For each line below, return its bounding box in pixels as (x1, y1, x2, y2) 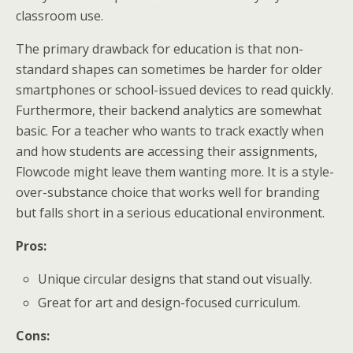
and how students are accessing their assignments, (16, 143, 318, 161)
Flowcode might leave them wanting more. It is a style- (16, 163, 334, 181)
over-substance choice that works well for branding (16, 184, 320, 202)
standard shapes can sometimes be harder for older (16, 61, 322, 79)
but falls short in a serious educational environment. (16, 204, 325, 222)
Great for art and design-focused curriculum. (38, 294, 301, 312)
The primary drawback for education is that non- (16, 40, 303, 58)
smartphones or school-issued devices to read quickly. (16, 81, 333, 99)
